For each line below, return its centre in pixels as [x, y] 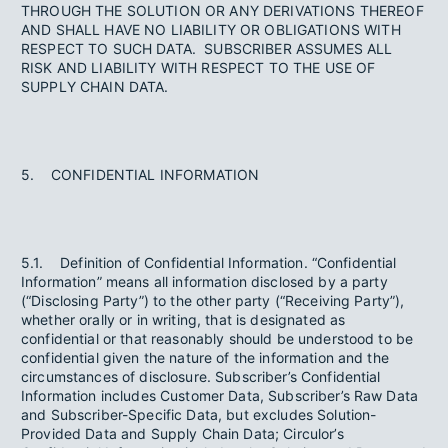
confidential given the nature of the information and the [205, 357]
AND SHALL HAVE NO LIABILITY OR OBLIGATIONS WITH [211, 29]
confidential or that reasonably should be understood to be [217, 338]
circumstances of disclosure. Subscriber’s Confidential [201, 376]
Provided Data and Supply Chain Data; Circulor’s [182, 433]
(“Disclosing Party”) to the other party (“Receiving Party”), [213, 300]
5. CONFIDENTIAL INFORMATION [140, 174]
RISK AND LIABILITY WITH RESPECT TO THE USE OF [198, 67]
